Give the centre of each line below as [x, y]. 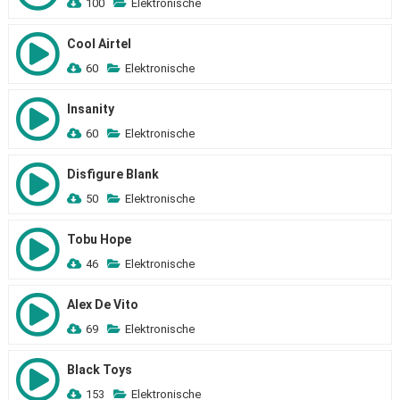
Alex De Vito [102, 304]
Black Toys [99, 370]
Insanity [90, 109]
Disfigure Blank [112, 174]
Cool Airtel [99, 44]
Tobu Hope [99, 239]
